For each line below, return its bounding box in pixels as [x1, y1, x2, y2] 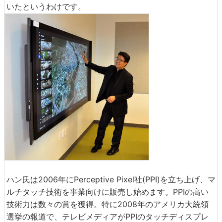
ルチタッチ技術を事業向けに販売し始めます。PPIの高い [6, 186, 209, 197]
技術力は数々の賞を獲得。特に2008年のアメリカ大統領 [6, 199, 209, 209]
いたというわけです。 [6, 1, 86, 11]
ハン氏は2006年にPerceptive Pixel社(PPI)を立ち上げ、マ [6, 174, 216, 184]
